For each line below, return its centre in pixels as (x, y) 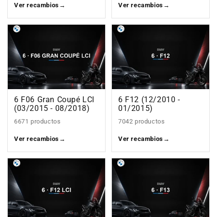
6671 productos (38, 122)
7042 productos (142, 122)
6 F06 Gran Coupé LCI (54, 100)
